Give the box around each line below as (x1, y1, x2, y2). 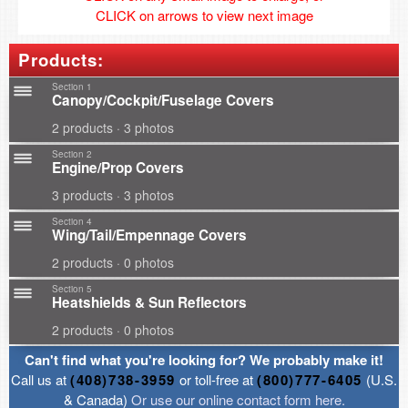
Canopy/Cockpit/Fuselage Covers (52, 90, 274, 110)
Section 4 (52, 215, 92, 228)
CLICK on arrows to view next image (95, 5, 313, 25)
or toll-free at (176, 370, 257, 389)
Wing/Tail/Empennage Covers (52, 225, 247, 245)
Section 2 (52, 148, 92, 160)
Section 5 (52, 282, 92, 295)
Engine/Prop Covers (52, 158, 184, 178)
